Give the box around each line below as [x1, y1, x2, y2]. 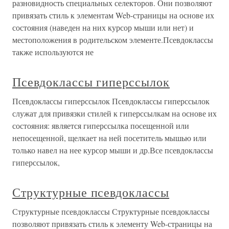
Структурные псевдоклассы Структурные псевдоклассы [12, 206, 210, 217]
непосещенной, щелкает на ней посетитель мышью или [12, 132, 207, 144]
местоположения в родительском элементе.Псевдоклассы [12, 34, 213, 45]
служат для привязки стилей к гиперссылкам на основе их [12, 108, 217, 119]
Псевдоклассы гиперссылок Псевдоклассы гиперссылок [12, 96, 210, 107]
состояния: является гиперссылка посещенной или [12, 120, 189, 131]
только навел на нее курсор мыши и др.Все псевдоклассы [12, 145, 213, 156]
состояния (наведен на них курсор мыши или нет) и [12, 22, 194, 33]
